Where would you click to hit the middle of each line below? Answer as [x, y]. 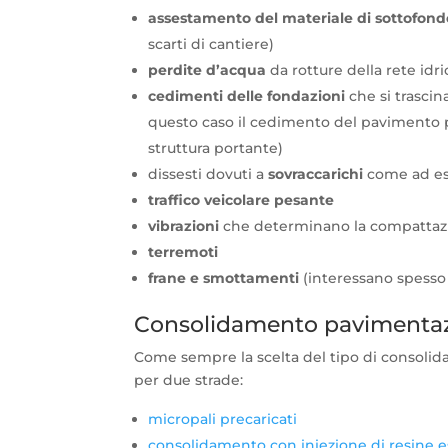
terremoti [183, 252]
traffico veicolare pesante [241, 200]
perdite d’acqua [207, 70]
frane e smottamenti [224, 278]
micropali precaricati [223, 419]
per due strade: [189, 380]
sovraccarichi [316, 174]
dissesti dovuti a [208, 174]
